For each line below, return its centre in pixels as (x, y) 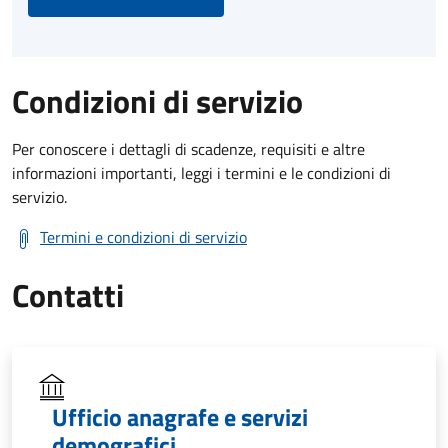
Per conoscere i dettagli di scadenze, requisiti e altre (188, 148)
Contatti (68, 294)
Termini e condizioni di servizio (143, 236)
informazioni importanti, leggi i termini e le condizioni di (201, 172)
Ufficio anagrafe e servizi (180, 416)
